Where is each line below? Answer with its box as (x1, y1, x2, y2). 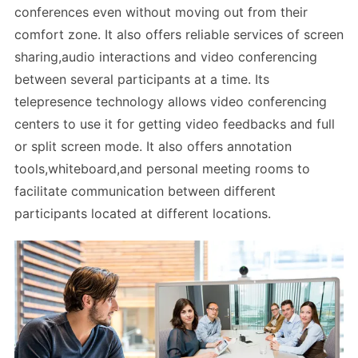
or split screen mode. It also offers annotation (14, 137, 292, 154)
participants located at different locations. (14, 205, 271, 221)
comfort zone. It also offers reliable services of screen (14, 26, 344, 42)
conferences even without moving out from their (14, 3, 308, 20)
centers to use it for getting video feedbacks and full (14, 115, 335, 132)
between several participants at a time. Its (14, 70, 269, 87)
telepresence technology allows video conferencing (14, 93, 327, 109)
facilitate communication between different (14, 182, 276, 199)
